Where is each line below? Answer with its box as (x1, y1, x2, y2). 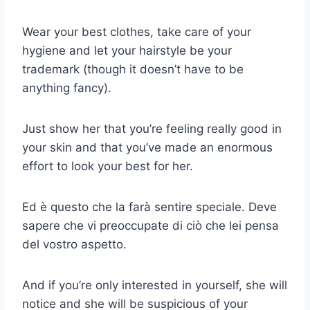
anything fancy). (22, 81, 111, 95)
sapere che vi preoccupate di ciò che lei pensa (22, 219, 279, 233)
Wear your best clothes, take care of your (22, 25, 251, 39)
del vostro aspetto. (22, 237, 127, 252)
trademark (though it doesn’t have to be (22, 62, 244, 77)
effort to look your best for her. (22, 159, 193, 174)
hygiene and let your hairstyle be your (22, 44, 232, 58)
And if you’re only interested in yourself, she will (22, 278, 287, 293)
